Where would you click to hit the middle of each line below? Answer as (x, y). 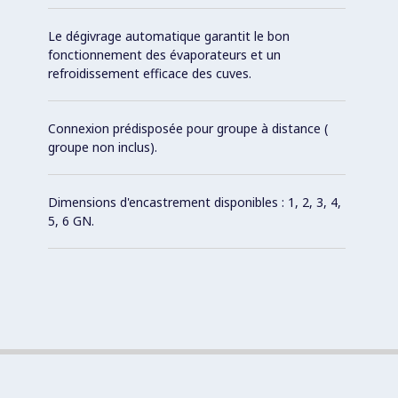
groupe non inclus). (103, 147)
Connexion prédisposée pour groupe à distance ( (188, 128)
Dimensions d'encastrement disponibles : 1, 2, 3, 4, (195, 202)
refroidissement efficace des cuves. (150, 73)
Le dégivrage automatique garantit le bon (169, 36)
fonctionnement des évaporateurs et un (164, 54)
